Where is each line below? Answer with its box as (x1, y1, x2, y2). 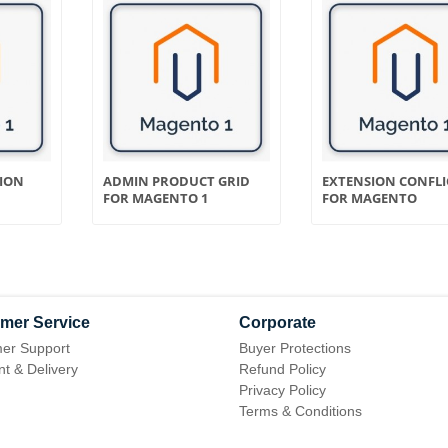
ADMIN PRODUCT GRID (103, 171, 250, 190)
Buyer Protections (239, 339, 351, 356)
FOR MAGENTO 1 (103, 188, 208, 207)
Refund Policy (239, 360, 326, 377)
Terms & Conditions (239, 402, 362, 419)
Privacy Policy (239, 381, 326, 398)
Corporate (239, 313, 316, 331)
